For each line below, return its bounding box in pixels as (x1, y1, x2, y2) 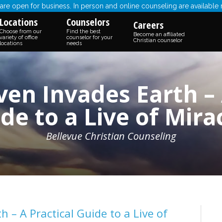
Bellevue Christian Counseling (46, 129, 176, 143)
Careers (133, 18, 164, 32)
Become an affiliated (133, 31, 185, 38)
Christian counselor (133, 37, 182, 44)
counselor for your (66, 34, 112, 41)
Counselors (66, 15, 110, 29)
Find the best (66, 28, 101, 35)
